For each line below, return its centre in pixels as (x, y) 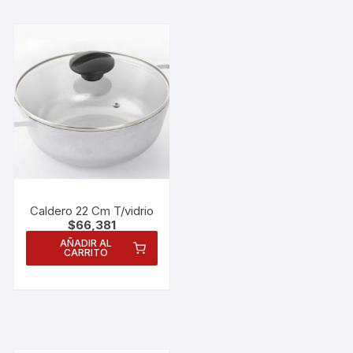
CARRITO (85, 253)
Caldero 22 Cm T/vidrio (91, 211)
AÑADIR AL (85, 243)
